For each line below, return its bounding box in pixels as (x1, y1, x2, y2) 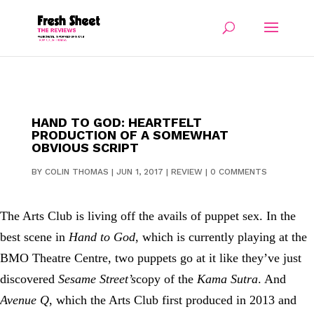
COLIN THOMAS (44, 167, 109, 177)
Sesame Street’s (58, 272, 136, 286)
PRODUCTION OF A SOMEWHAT (31, 128, 228, 142)
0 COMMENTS (210, 167, 267, 177)
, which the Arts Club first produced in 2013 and (49, 293, 296, 307)
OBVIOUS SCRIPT (31, 140, 139, 155)
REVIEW (170, 167, 203, 177)
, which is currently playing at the (135, 230, 307, 244)
